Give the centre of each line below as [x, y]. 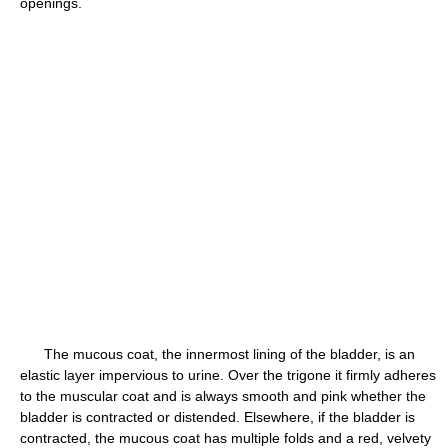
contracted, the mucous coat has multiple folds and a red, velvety [225, 438]
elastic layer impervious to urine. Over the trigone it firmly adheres [228, 375]
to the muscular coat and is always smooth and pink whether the [223, 396]
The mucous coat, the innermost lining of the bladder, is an [217, 354]
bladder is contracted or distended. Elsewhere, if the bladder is [217, 417]
